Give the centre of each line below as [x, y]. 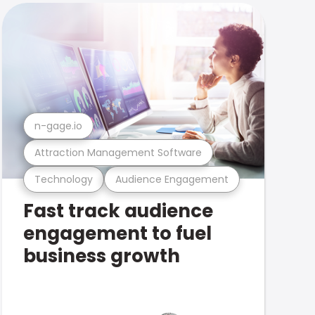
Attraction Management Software [118, 152]
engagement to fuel [117, 233]
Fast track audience [118, 211]
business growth [101, 256]
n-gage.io [58, 126]
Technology [63, 179]
